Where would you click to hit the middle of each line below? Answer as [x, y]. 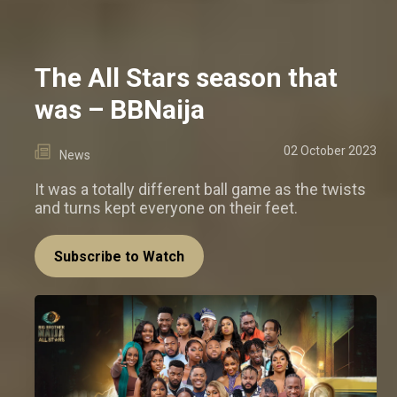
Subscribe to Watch [119, 256]
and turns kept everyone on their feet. [166, 207]
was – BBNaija [120, 109]
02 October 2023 [330, 150]
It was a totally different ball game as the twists [200, 189]
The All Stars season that [186, 77]
